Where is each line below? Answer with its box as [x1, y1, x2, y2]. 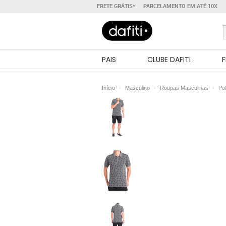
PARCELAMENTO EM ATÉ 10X [143, 3, 217, 10]
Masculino [125, 85, 150, 91]
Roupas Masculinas [160, 85, 208, 91]
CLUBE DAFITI [147, 54, 191, 65]
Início [102, 85, 115, 91]
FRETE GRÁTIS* [97, 3, 135, 10]
